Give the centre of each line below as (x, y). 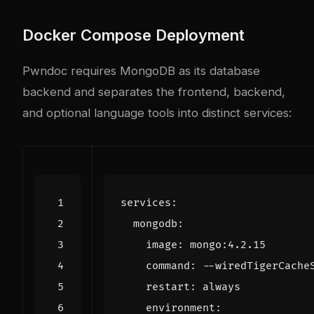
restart (168, 287)
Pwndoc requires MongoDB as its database (141, 70)
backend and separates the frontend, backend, (154, 91)
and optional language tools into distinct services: (157, 112)
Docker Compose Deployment (134, 35)
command (168, 266)
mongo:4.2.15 (228, 245)
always (221, 287)
